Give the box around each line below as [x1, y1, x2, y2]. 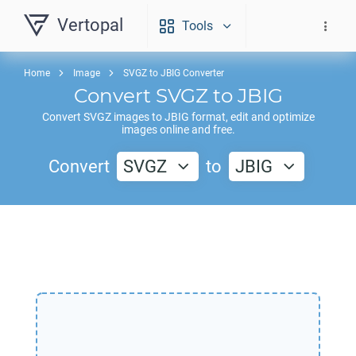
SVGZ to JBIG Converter [123, 68, 224, 79]
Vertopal [57, 15, 123, 35]
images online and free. [121, 123, 235, 136]
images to [110, 110, 164, 123]
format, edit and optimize [188, 110, 315, 123]
